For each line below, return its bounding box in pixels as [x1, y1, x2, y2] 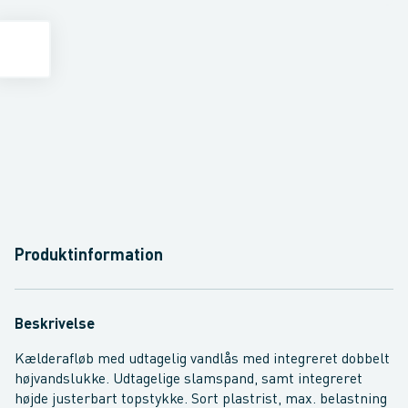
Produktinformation [15, 248, 163, 264]
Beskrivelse [15, 318, 95, 332]
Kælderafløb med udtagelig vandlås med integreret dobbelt [15, 352, 390, 367]
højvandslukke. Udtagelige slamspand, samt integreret [15, 372, 362, 387]
